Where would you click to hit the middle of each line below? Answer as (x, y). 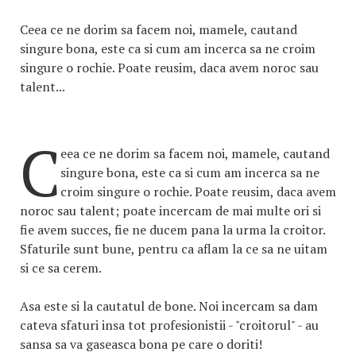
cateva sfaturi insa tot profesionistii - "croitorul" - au (169, 325)
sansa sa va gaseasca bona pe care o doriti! (141, 344)
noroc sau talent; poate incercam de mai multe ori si (170, 211)
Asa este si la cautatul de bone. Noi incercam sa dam (169, 306)
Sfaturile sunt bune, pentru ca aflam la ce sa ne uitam (174, 249)
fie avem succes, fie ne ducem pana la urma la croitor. (172, 230)
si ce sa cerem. (61, 268)
